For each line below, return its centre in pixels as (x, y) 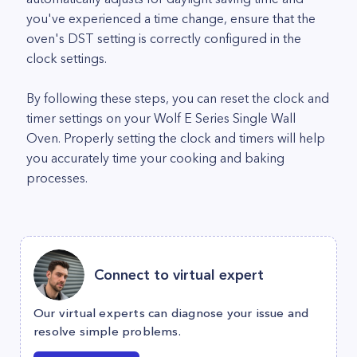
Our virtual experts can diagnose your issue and (171, 313)
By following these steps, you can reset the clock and (178, 98)
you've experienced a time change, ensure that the (171, 18)
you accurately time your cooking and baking (155, 158)
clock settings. (67, 58)
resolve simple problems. (107, 331)
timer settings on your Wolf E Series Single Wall (161, 118)
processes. (57, 178)
